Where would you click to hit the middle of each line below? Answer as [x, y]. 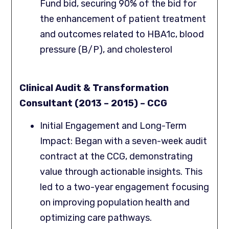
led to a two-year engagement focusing [125, 187]
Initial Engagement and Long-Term [113, 126]
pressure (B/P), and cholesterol [106, 50]
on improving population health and [115, 203]
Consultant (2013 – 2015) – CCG [94, 103]
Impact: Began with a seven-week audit [124, 141]
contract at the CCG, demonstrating [117, 157]
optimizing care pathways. [96, 218]
